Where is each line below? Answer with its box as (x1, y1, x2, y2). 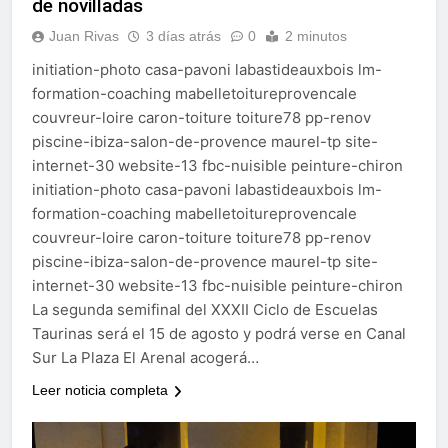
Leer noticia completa (32, 382, 168, 399)
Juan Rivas (49, 28, 119, 45)
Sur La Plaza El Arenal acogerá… (32, 348, 259, 368)
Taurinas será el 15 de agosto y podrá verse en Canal (32, 324, 406, 344)
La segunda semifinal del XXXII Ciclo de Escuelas (32, 300, 378, 320)
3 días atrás (146, 28, 221, 45)
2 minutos (285, 28, 347, 45)
